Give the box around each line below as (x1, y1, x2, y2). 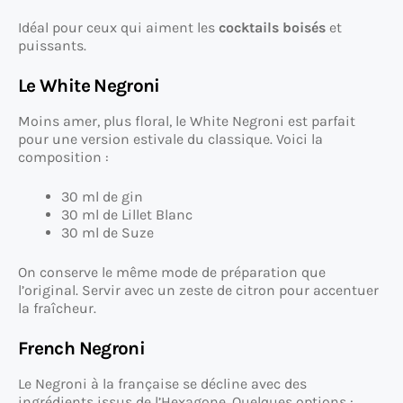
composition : (18, 148, 109, 166)
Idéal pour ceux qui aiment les (18, 19, 219, 37)
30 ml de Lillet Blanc (61, 206, 193, 224)
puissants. (18, 37, 86, 55)
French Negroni (18, 337, 146, 360)
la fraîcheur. (18, 300, 96, 318)
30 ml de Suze (61, 224, 154, 242)
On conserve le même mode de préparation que (18, 264, 326, 282)
